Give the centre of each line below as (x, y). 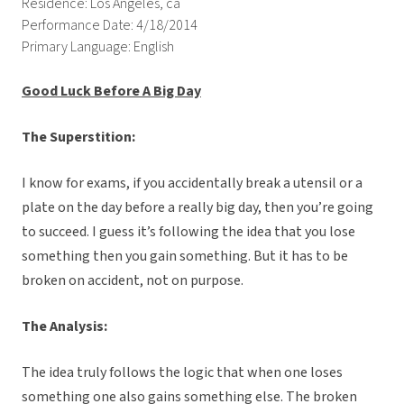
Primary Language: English (98, 47)
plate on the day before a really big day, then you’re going (197, 208)
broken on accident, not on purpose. (133, 281)
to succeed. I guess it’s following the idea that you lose (188, 232)
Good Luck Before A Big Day (111, 92)
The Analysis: (64, 327)
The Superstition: (78, 138)
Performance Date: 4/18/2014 (110, 26)
